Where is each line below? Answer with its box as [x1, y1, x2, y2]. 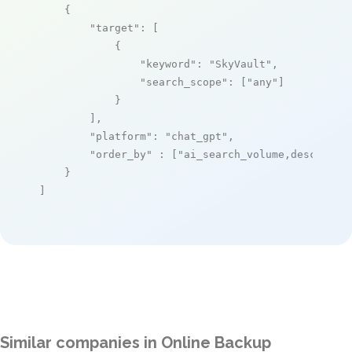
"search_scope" [140, 75, 228, 88]
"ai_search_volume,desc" [178, 148, 322, 160]
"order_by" [90, 148, 152, 160]
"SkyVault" [209, 57, 272, 70]
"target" [90, 21, 140, 34]
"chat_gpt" [165, 130, 228, 142]
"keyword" [140, 57, 196, 70]
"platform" [90, 130, 152, 142]
